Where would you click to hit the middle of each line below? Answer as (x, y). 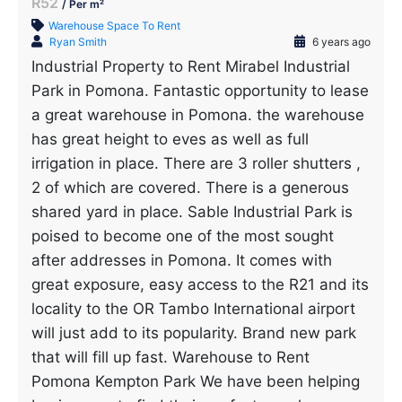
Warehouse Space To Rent (114, 26)
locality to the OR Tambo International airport (193, 309)
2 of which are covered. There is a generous (190, 188)
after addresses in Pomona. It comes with (182, 260)
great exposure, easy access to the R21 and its (200, 284)
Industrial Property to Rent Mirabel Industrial (191, 66)
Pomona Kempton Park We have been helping (196, 381)
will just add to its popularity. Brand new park (194, 333)
